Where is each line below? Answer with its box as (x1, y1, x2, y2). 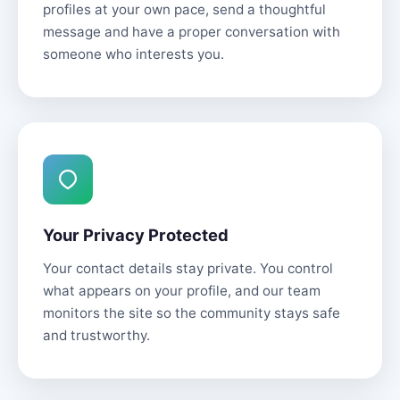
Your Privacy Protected (43, 225, 229, 245)
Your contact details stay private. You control (43, 260, 333, 277)
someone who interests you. (43, 46, 224, 62)
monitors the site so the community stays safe (43, 304, 340, 321)
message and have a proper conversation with (43, 23, 340, 40)
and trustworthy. (43, 327, 150, 344)
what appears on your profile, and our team (43, 282, 321, 299)
